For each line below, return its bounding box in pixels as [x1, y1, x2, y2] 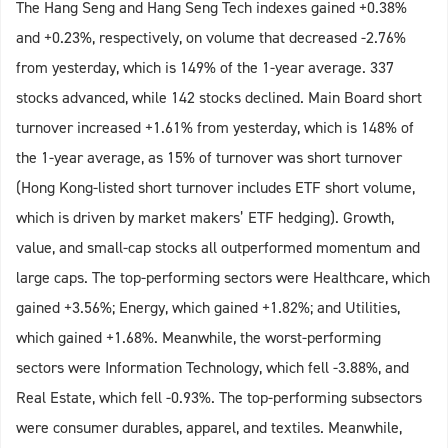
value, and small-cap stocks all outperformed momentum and [16, 237, 420, 259]
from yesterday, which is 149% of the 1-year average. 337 [16, 57, 394, 79]
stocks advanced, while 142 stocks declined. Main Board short [16, 87, 422, 109]
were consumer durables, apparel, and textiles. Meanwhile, [16, 417, 402, 439]
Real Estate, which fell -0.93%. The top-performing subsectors [16, 387, 422, 409]
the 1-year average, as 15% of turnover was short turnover [16, 147, 402, 169]
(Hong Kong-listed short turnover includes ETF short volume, [16, 177, 415, 199]
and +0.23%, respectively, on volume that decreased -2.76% [16, 27, 406, 49]
